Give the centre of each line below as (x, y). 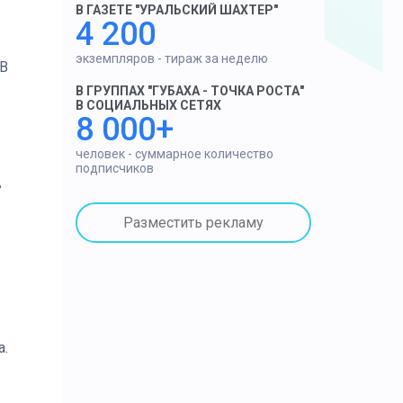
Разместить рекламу (193, 222)
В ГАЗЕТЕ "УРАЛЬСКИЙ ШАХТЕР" (176, 10)
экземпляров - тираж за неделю (171, 58)
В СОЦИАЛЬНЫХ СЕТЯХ (148, 105)
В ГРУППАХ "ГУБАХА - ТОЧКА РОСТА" (189, 91)
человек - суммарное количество (174, 154)
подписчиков (114, 168)
